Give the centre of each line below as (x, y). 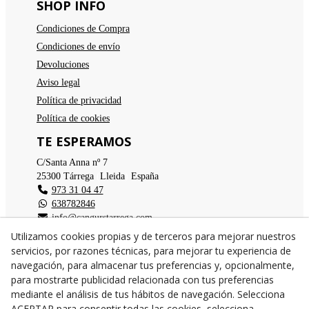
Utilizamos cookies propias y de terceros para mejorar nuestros (153, 236)
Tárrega (79, 177)
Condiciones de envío (78, 47)
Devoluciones (63, 65)
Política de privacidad (79, 101)
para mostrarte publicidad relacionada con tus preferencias (142, 280)
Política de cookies (73, 119)
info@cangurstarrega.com (102, 218)
